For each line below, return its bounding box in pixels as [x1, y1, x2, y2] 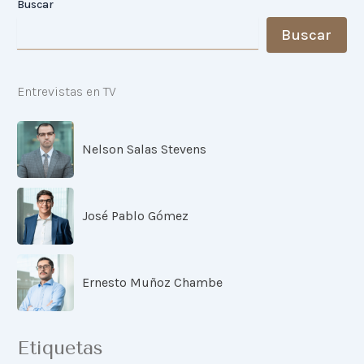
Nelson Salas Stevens [82, 141, 207, 157]
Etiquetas [17, 336, 104, 360]
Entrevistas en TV [17, 83, 117, 99]
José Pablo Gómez [82, 207, 189, 223]
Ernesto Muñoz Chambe [82, 274, 223, 290]
